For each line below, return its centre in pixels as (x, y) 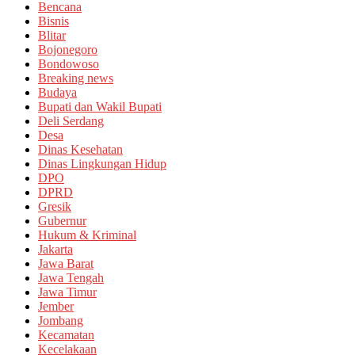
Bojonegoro (68, 49)
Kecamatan (66, 334)
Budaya (57, 92)
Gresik (55, 206)
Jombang (61, 320)
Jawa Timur (67, 292)
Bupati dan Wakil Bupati (100, 106)
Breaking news (76, 78)
